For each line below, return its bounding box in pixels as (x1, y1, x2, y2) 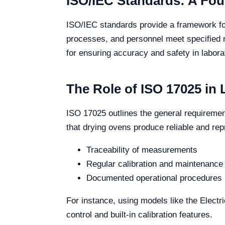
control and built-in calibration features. (66, 210, 212, 219)
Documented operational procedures (86, 173, 222, 183)
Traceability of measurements (86, 145, 197, 155)
